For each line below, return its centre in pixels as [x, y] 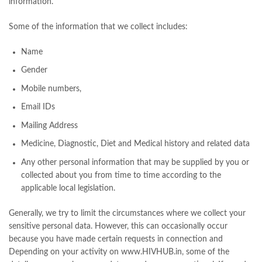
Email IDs [38, 107]
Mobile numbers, [51, 89]
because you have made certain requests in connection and [116, 239]
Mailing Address [49, 125]
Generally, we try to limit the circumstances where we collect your [127, 213]
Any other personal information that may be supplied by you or [135, 162]
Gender [34, 70]
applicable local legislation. [68, 188]
